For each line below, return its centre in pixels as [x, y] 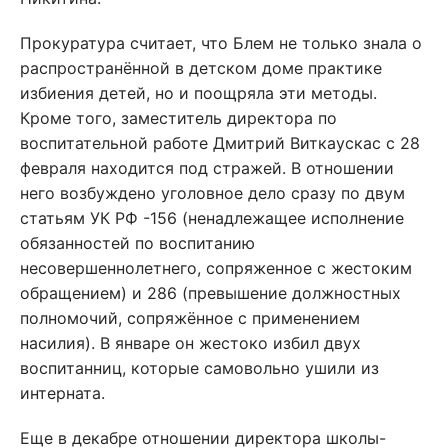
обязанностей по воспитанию [137, 243]
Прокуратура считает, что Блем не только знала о [221, 43]
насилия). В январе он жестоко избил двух [190, 343]
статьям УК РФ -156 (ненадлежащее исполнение [212, 218]
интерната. [62, 393]
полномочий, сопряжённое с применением [190, 318]
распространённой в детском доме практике [201, 68]
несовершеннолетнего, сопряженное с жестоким [216, 268]
